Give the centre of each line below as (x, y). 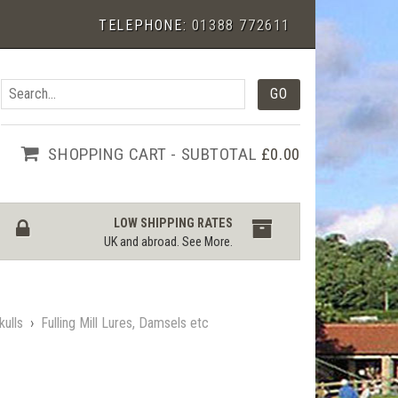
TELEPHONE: (145, 25)
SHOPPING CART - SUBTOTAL (155, 154)
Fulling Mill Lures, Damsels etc (124, 322)
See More (207, 243)
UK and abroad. (143, 243)
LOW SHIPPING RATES (174, 224)
